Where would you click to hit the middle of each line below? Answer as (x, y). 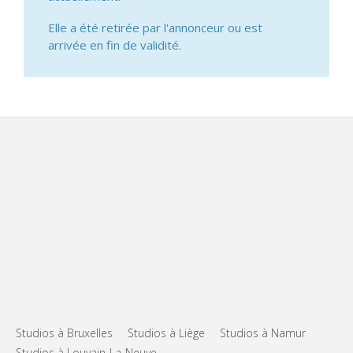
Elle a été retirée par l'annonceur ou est (155, 27)
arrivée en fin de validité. (115, 45)
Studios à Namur (263, 333)
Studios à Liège (166, 333)
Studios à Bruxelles (64, 333)
